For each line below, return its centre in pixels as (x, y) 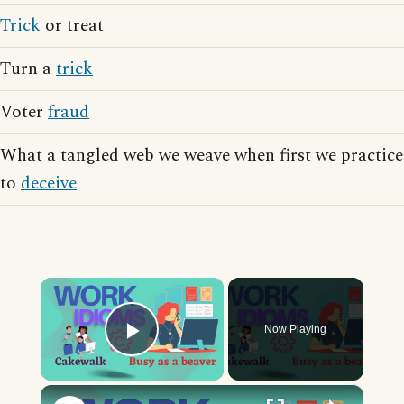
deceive (49, 184)
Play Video (197, 355)
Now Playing (296, 329)
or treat (72, 26)
